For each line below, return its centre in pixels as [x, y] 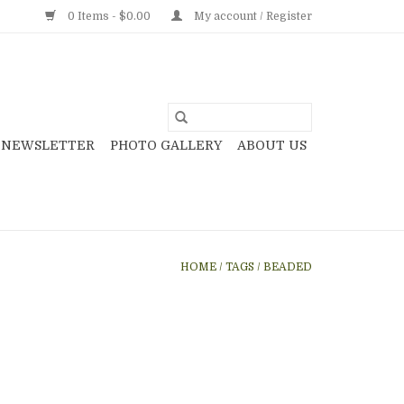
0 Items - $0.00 [109, 16]
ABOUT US [272, 145]
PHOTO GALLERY [166, 145]
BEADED [288, 267]
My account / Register [252, 16]
